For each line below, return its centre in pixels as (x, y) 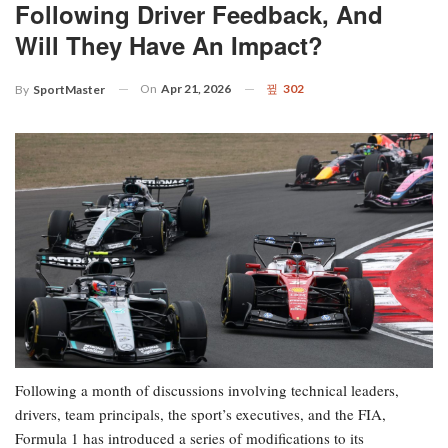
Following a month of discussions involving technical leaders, (207, 389)
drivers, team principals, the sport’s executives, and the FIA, (200, 413)
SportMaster (69, 89)
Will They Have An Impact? (169, 44)
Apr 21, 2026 (196, 88)
